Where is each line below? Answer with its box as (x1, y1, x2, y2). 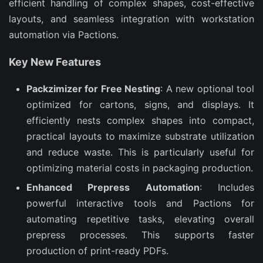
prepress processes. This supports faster (26, 229, 254, 241)
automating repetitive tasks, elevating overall (26, 213, 254, 225)
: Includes (199, 181, 255, 193)
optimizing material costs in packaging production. (26, 162, 253, 174)
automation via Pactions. (9, 29, 119, 41)
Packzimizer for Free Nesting (26, 83, 161, 95)
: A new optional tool (160, 83, 255, 95)
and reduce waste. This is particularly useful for (26, 146, 254, 158)
